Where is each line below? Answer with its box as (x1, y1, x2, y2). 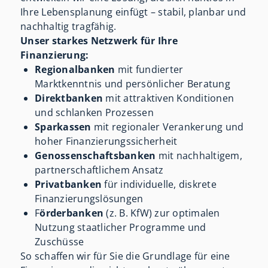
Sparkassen (35, 120, 92, 133)
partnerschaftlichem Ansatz (35, 163, 164, 176)
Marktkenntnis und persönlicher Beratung (35, 77, 230, 90)
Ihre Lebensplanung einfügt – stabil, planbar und (20, 5, 246, 19)
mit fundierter (115, 62, 184, 76)
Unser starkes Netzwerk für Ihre (20, 33, 178, 47)
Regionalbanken (35, 62, 115, 76)
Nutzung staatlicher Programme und (35, 220, 206, 234)
